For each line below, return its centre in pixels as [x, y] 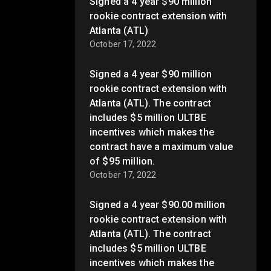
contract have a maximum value [162, 146]
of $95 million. [122, 161]
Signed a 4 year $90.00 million [158, 204]
